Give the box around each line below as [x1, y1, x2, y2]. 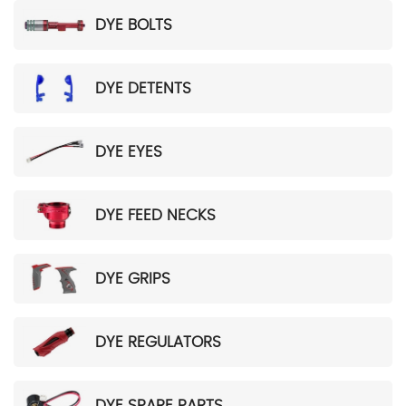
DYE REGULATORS [95, 333, 221, 350]
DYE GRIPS [95, 270, 170, 286]
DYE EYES [95, 143, 162, 159]
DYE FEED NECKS [95, 207, 216, 223]
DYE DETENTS [95, 80, 191, 96]
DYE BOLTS [95, 16, 172, 33]
